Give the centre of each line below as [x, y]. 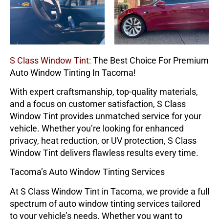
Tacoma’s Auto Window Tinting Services [87, 172]
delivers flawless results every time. [128, 153]
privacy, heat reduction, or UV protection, [89, 140]
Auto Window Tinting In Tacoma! [73, 72]
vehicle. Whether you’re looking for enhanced [97, 128]
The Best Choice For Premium [150, 60]
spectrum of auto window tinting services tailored [105, 203]
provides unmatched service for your [130, 116]
